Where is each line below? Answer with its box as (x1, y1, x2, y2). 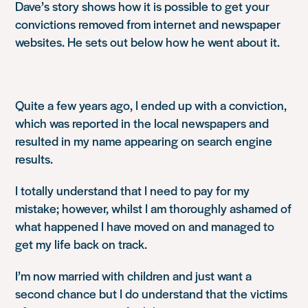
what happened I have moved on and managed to (15, 217, 275, 234)
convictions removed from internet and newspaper (15, 15, 281, 32)
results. (15, 150, 54, 167)
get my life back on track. (15, 235, 148, 252)
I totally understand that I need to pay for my (15, 181, 250, 199)
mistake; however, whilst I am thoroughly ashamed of (15, 199, 292, 217)
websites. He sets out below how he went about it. (15, 33, 280, 50)
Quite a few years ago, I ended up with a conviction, (15, 96, 287, 113)
